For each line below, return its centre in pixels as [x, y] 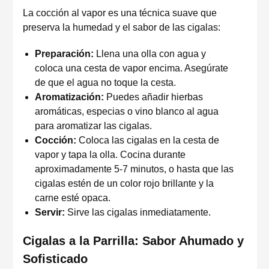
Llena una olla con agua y [150, 54]
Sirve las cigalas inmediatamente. [138, 212]
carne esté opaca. [73, 198]
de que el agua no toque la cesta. [105, 83]
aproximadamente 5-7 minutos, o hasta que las [134, 169]
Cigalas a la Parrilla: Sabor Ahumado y [133, 241]
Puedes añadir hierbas [153, 97]
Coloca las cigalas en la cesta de [148, 140]
